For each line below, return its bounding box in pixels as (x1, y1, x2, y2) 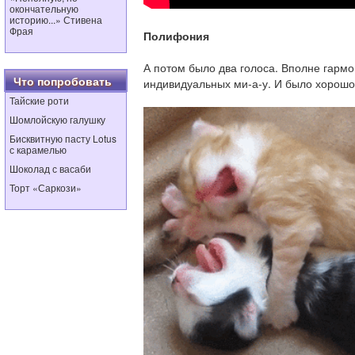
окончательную (10, 2, 78, 15)
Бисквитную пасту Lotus (10, 132, 116, 145)
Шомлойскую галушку (10, 113, 105, 126)
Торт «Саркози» (10, 181, 82, 194)
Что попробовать (13, 73, 112, 89)
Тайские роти (10, 94, 69, 107)
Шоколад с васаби (10, 162, 91, 175)
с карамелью (10, 143, 67, 156)
